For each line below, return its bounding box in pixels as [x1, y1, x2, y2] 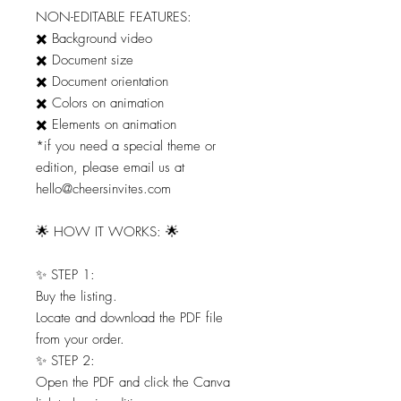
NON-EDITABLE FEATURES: [36, 8, 192, 27]
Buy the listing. [36, 287, 117, 306]
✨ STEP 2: [36, 352, 95, 371]
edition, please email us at [36, 158, 184, 177]
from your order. [36, 330, 124, 349]
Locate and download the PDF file [36, 309, 223, 328]
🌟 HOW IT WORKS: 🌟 [36, 223, 179, 242]
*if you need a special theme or [36, 137, 216, 156]
